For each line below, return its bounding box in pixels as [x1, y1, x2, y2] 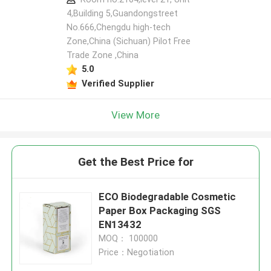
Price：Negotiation [99, 247, 175, 258]
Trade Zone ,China [66, 50, 139, 60]
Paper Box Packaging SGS [99, 204, 221, 217]
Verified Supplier [81, 78, 154, 88]
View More [111, 108, 160, 121]
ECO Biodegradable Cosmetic [99, 191, 237, 203]
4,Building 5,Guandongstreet [66, 8, 178, 19]
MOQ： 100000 [99, 233, 158, 244]
